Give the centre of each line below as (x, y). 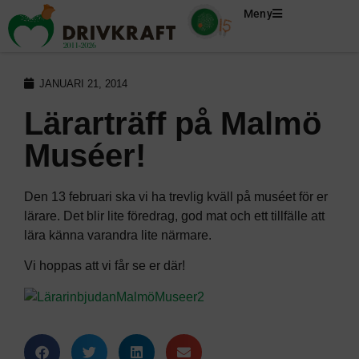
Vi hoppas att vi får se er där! (105, 266)
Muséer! (85, 155)
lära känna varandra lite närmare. (118, 235)
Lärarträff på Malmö (173, 123)
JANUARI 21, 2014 (83, 83)
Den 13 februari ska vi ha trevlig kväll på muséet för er (176, 196)
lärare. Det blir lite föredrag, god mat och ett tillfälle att (174, 216)
